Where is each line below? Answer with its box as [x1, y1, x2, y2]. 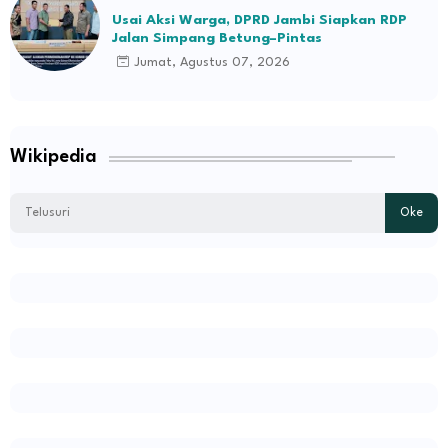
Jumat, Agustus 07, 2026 [134, 56, 290, 70]
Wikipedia [10, 147, 97, 166]
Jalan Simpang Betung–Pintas [112, 30, 322, 45]
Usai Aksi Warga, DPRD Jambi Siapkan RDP [112, 12, 407, 27]
